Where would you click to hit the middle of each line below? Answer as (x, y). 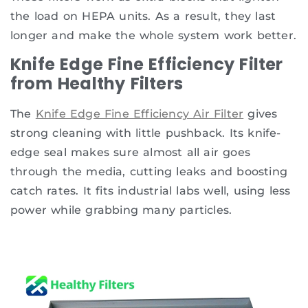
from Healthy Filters (97, 84)
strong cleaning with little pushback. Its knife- (146, 133)
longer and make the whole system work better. (154, 36)
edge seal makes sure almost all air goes (131, 153)
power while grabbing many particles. (121, 210)
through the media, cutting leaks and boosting (149, 172)
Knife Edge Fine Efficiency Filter (147, 65)
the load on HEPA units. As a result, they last (143, 16)
